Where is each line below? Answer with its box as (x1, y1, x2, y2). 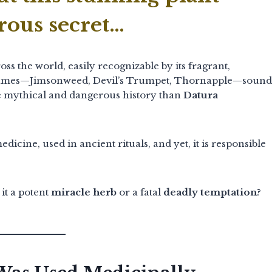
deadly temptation (163, 186, 257, 198)
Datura (183, 89, 218, 101)
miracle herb (51, 186, 117, 198)
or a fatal (117, 186, 163, 198)
